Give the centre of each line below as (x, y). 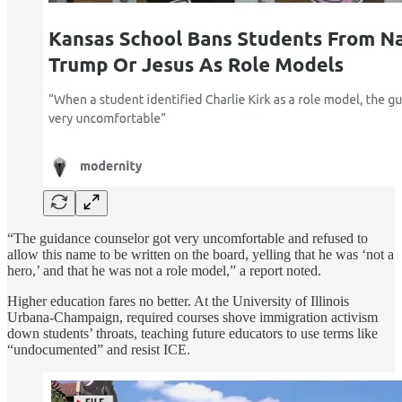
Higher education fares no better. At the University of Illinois (178, 301)
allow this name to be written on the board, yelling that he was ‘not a (201, 254)
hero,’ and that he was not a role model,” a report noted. (164, 270)
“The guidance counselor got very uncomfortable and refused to (188, 238)
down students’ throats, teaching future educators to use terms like (192, 333)
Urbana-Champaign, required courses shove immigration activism (192, 317)
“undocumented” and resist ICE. (99, 349)
